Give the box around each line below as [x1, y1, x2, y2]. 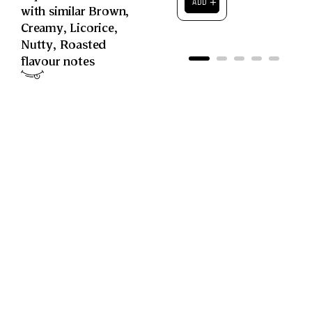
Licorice [70, 19, 114, 36]
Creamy [21, 19, 63, 36]
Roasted [59, 36, 107, 52]
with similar [21, 2, 89, 19]
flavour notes [21, 52, 95, 69]
